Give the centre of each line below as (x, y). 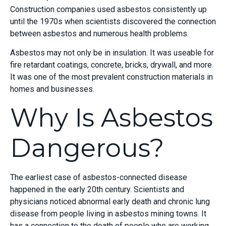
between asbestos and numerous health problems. (99, 33)
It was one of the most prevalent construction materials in (111, 77)
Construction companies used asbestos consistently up (108, 9)
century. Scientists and (144, 189)
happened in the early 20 (53, 189)
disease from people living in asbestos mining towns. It (108, 213)
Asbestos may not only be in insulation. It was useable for (112, 53)
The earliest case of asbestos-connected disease (99, 177)
